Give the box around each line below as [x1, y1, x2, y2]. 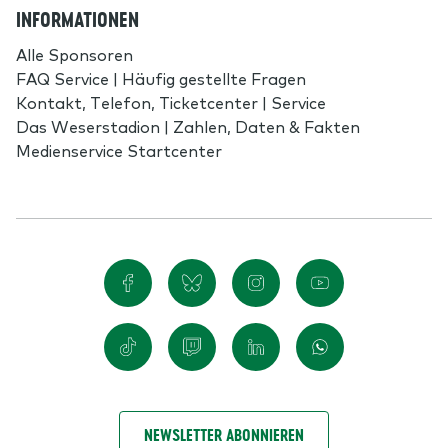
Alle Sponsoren [16, 42, 133, 65]
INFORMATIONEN [16, 5, 139, 33]
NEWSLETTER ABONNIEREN [144, 423, 304, 446]
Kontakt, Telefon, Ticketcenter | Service [16, 90, 326, 113]
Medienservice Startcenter [16, 138, 222, 161]
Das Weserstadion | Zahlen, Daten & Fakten [16, 114, 360, 137]
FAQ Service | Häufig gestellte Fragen [16, 66, 306, 89]
